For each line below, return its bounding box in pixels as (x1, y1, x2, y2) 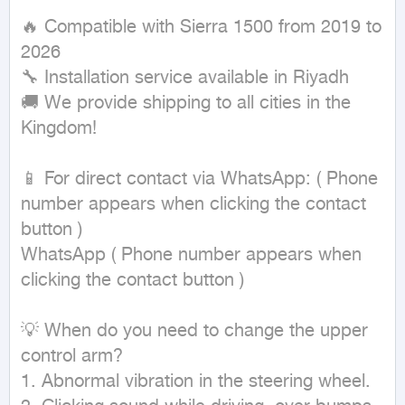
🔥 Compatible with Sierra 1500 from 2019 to (21, 17, 381, 39)
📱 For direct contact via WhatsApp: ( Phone (21, 169, 378, 191)
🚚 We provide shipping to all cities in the (21, 93, 351, 115)
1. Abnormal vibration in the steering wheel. (21, 372, 371, 393)
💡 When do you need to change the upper (21, 321, 368, 343)
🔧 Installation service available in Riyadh (21, 68, 349, 89)
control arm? (21, 346, 123, 368)
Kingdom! (21, 118, 97, 140)
